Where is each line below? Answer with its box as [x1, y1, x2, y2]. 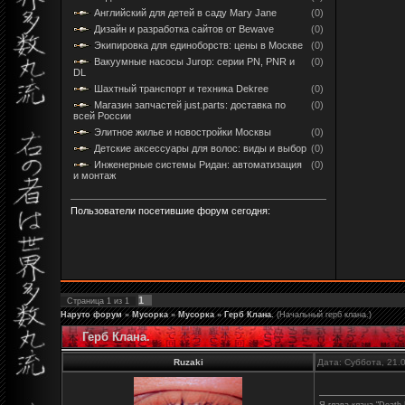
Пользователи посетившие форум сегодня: [71, 204, 270, 216]
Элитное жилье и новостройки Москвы [94, 126, 271, 137]
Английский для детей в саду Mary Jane [94, 6, 277, 18]
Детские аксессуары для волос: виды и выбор [94, 142, 306, 154]
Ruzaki [173, 356, 203, 367]
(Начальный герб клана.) [277, 309, 372, 319]
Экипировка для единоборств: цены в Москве [94, 39, 303, 51]
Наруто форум [61, 309, 122, 319]
